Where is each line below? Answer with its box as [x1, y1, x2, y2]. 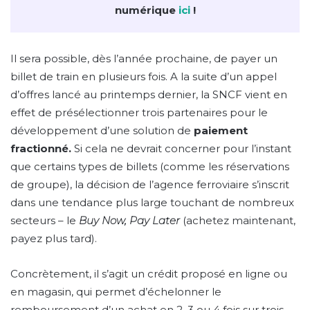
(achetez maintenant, [180, 213, 295, 227]
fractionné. [10, 141, 71, 155]
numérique [114, 3, 179, 17]
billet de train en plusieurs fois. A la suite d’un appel [10, 69, 277, 83]
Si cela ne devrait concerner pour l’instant [71, 141, 291, 155]
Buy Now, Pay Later [76, 213, 180, 227]
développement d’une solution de [10, 123, 194, 137]
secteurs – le [10, 213, 76, 227]
